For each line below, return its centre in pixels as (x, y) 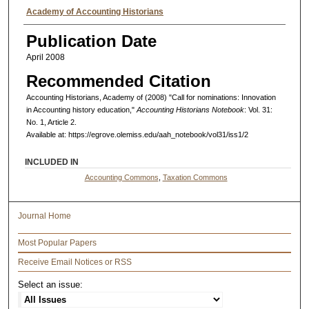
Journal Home (45, 216)
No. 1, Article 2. (51, 122)
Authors (51, 12)
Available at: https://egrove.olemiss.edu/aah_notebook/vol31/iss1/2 (137, 135)
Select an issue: (51, 284)
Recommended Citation (118, 81)
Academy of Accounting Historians (94, 11)
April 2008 (45, 57)
